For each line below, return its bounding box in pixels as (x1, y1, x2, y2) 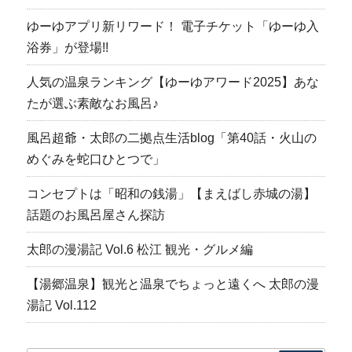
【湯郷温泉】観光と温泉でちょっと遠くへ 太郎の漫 (26, 277, 319, 291)
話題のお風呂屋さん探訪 (26, 207, 165, 222)
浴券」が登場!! (26, 40, 108, 54)
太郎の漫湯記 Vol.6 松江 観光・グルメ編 (26, 242, 253, 256)
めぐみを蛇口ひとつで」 (26, 152, 165, 166)
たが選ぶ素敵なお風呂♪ (26, 96, 159, 110)
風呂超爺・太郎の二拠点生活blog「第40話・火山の (26, 130, 317, 145)
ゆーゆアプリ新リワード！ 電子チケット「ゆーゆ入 (26, 19, 319, 33)
